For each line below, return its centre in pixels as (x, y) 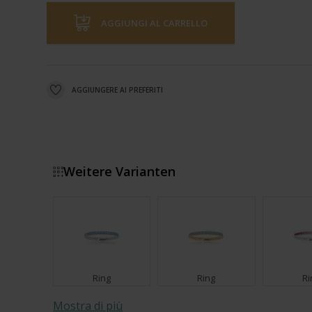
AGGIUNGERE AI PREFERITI (118, 90)
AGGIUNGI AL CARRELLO (155, 23)
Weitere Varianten (120, 171)
